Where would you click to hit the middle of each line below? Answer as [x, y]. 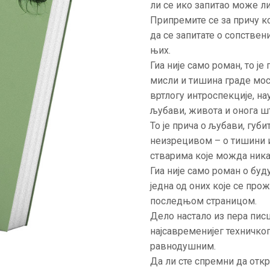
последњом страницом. [203, 201]
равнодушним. [183, 246]
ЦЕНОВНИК [75, 52]
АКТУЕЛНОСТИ [95, 17]
